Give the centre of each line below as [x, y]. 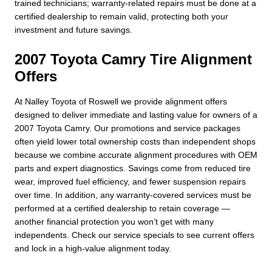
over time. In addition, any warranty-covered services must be [133, 195]
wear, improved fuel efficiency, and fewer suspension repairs [130, 181]
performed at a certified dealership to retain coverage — [122, 208]
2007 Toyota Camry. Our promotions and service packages [127, 128]
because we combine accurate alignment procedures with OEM [136, 155]
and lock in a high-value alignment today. [93, 248]
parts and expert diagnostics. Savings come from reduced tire [133, 168]
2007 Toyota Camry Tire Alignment [133, 59]
